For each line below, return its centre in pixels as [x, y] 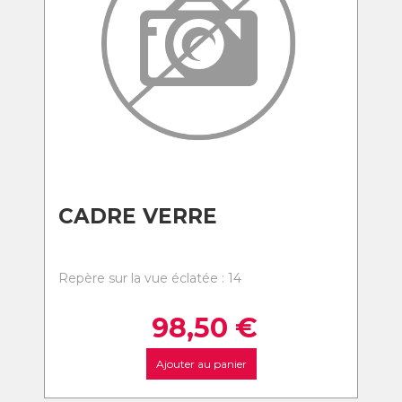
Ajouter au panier [201, 364]
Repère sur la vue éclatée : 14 [150, 278]
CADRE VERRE [138, 216]
